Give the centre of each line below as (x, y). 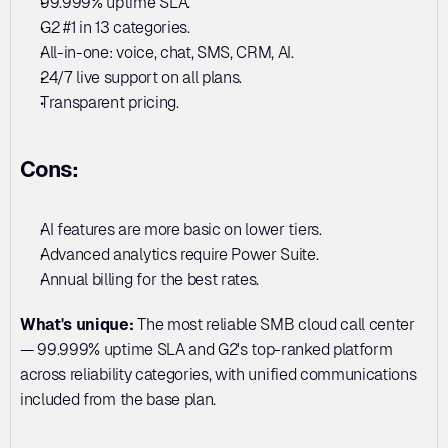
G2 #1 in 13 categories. (117, 28)
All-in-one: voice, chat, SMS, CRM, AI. (169, 53)
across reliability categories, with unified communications (218, 375)
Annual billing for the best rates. (150, 280)
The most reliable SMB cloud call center (274, 325)
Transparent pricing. (109, 103)
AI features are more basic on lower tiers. (183, 230)
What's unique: (77, 325)
